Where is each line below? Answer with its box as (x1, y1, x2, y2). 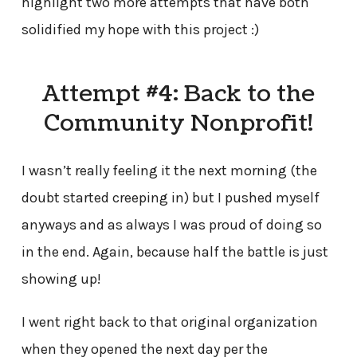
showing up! (21, 270, 101, 288)
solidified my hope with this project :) (21, 21, 259, 39)
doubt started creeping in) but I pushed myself (21, 189, 320, 207)
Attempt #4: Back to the (41, 78, 315, 111)
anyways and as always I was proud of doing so (21, 216, 322, 234)
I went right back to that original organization (21, 313, 318, 331)
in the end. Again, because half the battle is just (21, 243, 328, 261)
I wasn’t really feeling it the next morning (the (21, 162, 317, 180)
